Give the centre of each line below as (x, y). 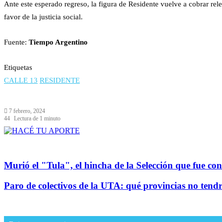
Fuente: (15, 42)
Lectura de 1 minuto (37, 119)
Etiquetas (18, 68)
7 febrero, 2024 (27, 111)
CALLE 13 (21, 81)
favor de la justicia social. (43, 17)
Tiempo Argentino (57, 42)
